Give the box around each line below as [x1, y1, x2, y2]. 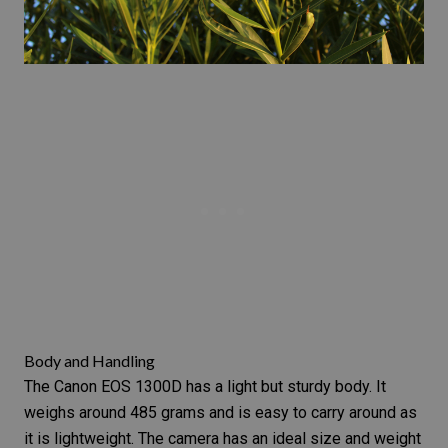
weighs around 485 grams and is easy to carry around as [24, 403, 417, 423]
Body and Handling [24, 351, 155, 371]
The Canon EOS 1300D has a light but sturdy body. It [24, 377, 386, 397]
